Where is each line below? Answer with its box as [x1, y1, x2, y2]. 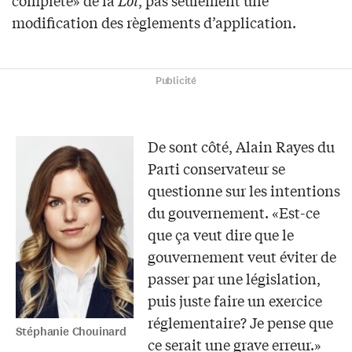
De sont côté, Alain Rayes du [147, 135, 335, 156]
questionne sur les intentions [147, 179, 340, 200]
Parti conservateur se [147, 157, 285, 178]
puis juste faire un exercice [147, 289, 322, 310]
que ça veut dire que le [147, 223, 294, 244]
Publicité [155, 73, 197, 88]
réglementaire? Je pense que [147, 311, 333, 332]
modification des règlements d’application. [12, 11, 296, 32]
